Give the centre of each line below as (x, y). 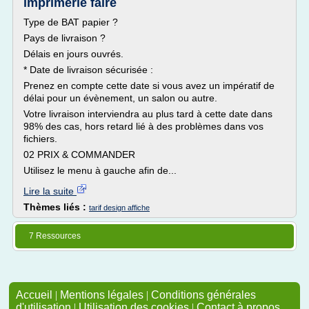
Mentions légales (102, 295)
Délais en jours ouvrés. (73, 54)
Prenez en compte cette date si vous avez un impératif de (149, 86)
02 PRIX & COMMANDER (79, 154)
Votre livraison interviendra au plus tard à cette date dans (148, 114)
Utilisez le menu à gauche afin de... (100, 170)
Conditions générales (203, 295)
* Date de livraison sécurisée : (88, 70)
